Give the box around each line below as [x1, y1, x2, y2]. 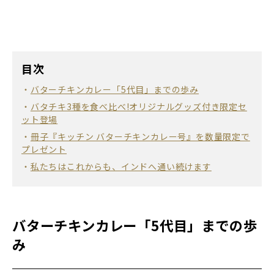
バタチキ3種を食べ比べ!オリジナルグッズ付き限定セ [30, 100, 247, 113]
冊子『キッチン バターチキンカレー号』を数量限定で [30, 130, 250, 143]
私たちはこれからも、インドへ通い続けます [30, 160, 212, 172]
